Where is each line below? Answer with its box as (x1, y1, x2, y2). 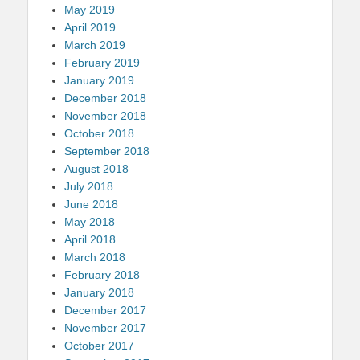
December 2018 (64, 91, 146, 104)
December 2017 (64, 303, 146, 317)
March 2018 (64, 250, 125, 264)
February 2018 (64, 268, 140, 281)
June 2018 (64, 197, 118, 211)
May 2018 (64, 215, 115, 228)
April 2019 (64, 20, 116, 34)
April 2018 (64, 232, 116, 246)
